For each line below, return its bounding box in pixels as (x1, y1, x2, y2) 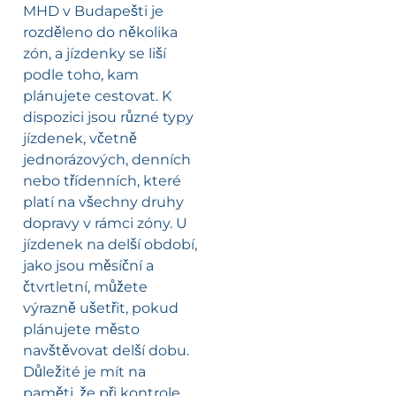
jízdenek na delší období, (23, 236, 197, 254)
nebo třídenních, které (23, 172, 181, 190)
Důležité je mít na (23, 363, 146, 381)
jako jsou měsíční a (23, 257, 154, 275)
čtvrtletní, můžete (23, 278, 148, 296)
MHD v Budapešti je (23, 3, 164, 20)
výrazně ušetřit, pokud (23, 300, 179, 317)
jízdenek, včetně (23, 130, 137, 148)
